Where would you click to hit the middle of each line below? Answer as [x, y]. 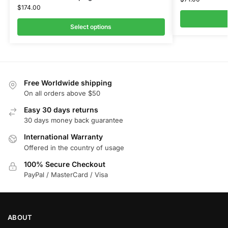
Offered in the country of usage [74, 147]
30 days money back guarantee [74, 120]
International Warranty [63, 137]
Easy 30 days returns [61, 109]
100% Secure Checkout [65, 164]
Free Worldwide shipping [68, 82]
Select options [91, 26]
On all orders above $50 [62, 93]
